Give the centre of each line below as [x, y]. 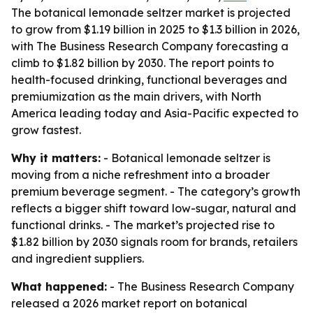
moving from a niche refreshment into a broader [140, 175]
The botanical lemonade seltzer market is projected [151, 13]
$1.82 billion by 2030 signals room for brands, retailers [154, 242]
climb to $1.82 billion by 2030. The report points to [143, 63]
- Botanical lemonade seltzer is [185, 158]
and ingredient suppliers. [78, 259]
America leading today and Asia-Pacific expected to [155, 113]
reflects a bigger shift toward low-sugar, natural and [154, 208]
